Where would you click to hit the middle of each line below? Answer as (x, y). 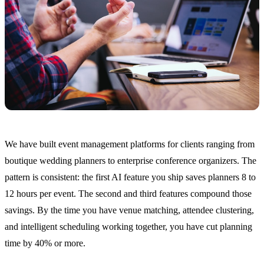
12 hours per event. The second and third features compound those (128, 194)
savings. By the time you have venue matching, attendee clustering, (129, 210)
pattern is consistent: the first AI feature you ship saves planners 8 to (130, 177)
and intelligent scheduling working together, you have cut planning (128, 227)
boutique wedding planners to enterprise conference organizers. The (131, 161)
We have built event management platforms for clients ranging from (130, 144)
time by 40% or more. (45, 243)
